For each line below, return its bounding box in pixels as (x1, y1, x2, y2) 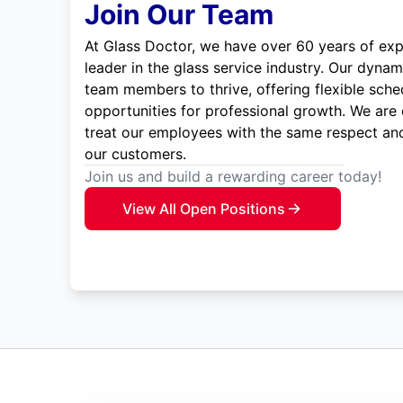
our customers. (84, 145, 186, 164)
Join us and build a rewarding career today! (84, 167, 381, 186)
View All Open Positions (121, 200, 285, 219)
